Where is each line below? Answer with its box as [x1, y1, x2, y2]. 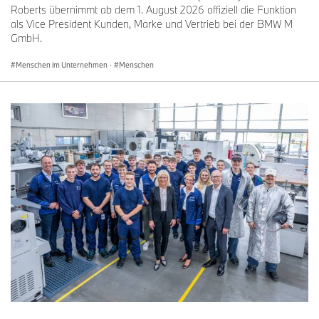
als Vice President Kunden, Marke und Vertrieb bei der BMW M [11, 16, 293, 31]
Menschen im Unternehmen [16, 59, 108, 70]
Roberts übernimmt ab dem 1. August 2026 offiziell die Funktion [11, 2, 296, 16]
